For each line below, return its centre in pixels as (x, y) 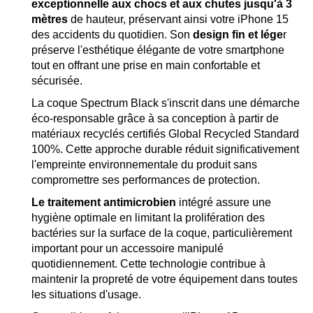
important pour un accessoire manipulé (128, 249)
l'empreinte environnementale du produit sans (144, 165)
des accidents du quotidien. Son (112, 35)
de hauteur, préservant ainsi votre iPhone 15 (178, 20)
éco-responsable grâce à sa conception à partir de (155, 119)
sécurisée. (57, 81)
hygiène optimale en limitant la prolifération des (148, 218)
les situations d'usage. (86, 295)
